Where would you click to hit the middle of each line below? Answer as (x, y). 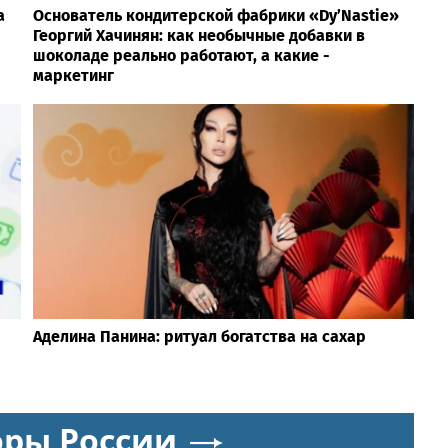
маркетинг (73, 76)
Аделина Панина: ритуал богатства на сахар (199, 336)
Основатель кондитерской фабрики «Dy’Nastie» (215, 16)
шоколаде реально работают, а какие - (181, 56)
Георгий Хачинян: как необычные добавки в (198, 36)
